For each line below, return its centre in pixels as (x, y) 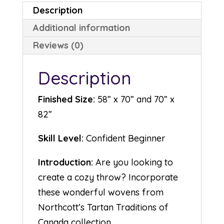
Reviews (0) (58, 45)
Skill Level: (60, 138)
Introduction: (65, 162)
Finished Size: (66, 99)
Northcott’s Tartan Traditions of (103, 207)
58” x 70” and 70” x (134, 99)
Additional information (81, 28)
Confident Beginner (124, 138)
